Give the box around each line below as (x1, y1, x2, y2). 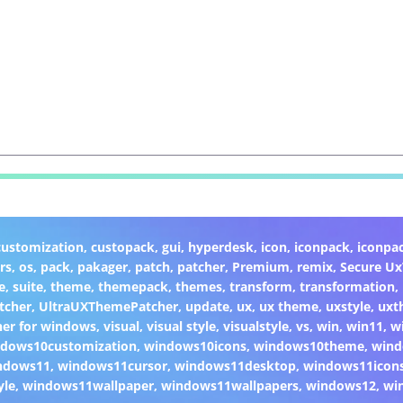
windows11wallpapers (160, 376, 299, 394)
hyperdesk (187, 237, 254, 255)
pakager (77, 257, 129, 275)
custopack (90, 237, 155, 255)
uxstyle (325, 297, 371, 315)
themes (175, 277, 222, 295)
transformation (299, 277, 395, 295)
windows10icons (143, 336, 246, 354)
